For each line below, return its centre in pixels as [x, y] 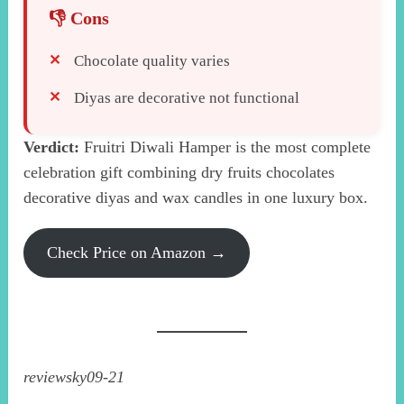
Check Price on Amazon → [137, 252]
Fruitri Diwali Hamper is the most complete [225, 147]
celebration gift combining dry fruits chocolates [179, 172]
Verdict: [52, 147]
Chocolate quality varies [152, 60]
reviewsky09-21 [74, 376]
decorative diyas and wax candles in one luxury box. [196, 197]
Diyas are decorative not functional [187, 97]
